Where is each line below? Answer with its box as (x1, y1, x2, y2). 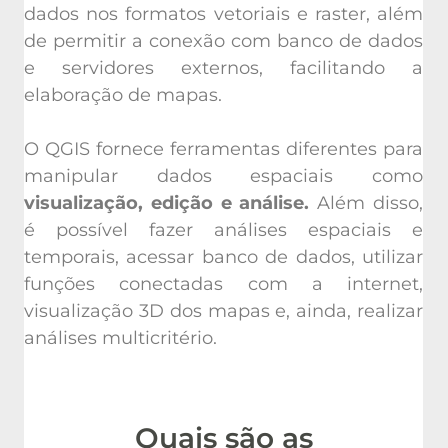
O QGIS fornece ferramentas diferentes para (24, 137, 423, 160)
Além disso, (309, 191, 424, 214)
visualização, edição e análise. (24, 191, 310, 214)
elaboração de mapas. (24, 83, 222, 106)
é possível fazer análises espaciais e (24, 218, 423, 241)
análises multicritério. (24, 326, 217, 349)
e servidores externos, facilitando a (24, 56, 423, 79)
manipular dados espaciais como (24, 164, 423, 187)
